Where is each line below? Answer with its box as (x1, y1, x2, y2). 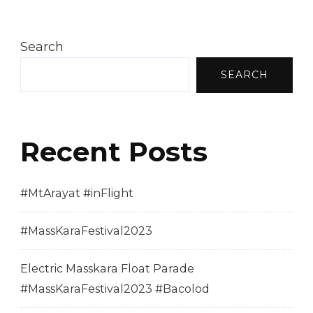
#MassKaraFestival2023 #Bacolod (20, 282, 210, 296)
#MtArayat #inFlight (20, 186, 133, 200)
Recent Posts (20, 135, 208, 169)
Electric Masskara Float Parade (20, 261, 194, 275)
